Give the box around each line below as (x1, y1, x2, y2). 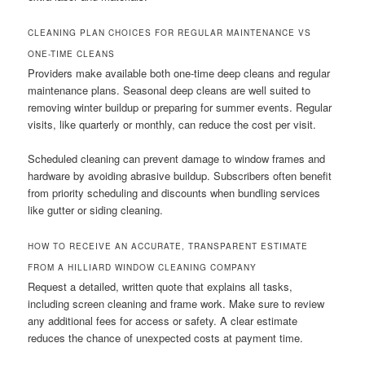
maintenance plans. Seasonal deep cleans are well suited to (28, 81, 311, 98)
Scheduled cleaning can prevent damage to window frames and (28, 151, 326, 167)
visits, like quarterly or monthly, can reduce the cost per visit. (28, 116, 317, 132)
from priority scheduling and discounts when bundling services (28, 185, 321, 201)
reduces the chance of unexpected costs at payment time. (28, 330, 304, 346)
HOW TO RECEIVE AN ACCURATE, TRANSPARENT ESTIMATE (28, 240, 309, 253)
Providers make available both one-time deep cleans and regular (28, 64, 331, 81)
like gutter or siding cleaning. (28, 202, 164, 218)
